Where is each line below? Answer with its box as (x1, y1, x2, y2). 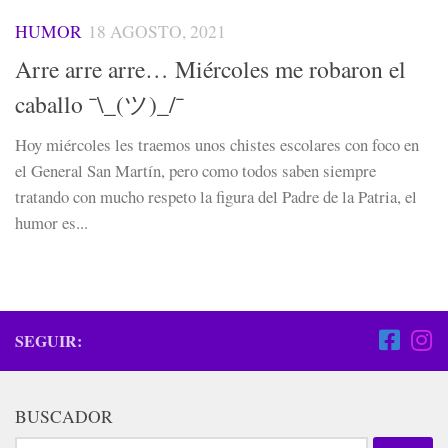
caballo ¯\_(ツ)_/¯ (15, 88, 184, 121)
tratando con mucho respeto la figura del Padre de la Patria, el (15, 185, 417, 209)
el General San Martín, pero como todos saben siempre (15, 159, 376, 183)
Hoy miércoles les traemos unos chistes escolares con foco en (15, 133, 419, 157)
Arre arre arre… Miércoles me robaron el (15, 53, 406, 86)
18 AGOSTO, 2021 (88, 20, 226, 44)
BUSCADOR (15, 404, 113, 429)
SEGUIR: (15, 329, 82, 353)
